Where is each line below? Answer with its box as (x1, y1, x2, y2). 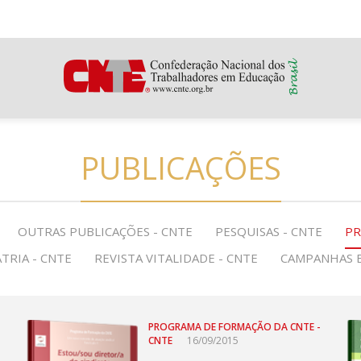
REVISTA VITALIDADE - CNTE (94, 250, 258, 266)
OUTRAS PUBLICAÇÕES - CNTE (18, 223, 193, 239)
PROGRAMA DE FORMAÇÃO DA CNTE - (148, 320, 322, 334)
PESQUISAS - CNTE (215, 223, 322, 239)
